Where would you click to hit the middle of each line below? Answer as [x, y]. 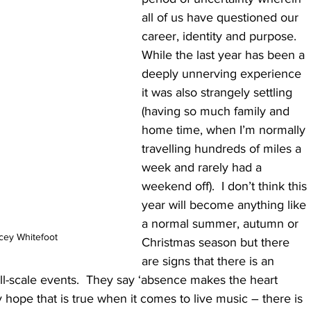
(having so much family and [217, 111]
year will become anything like [226, 205]
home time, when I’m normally [225, 130]
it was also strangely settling [219, 93]
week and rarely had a [203, 168]
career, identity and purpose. [222, 36]
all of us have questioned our [222, 18]
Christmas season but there [217, 243]
